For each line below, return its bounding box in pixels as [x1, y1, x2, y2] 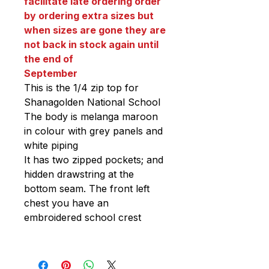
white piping [24, 139, 81, 152]
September [24, 67, 77, 80]
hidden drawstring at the [24, 168, 134, 181]
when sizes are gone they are [24, 24, 166, 37]
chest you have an [24, 197, 109, 210]
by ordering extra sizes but [24, 10, 154, 22]
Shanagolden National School [24, 96, 160, 109]
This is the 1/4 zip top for [24, 82, 139, 94]
